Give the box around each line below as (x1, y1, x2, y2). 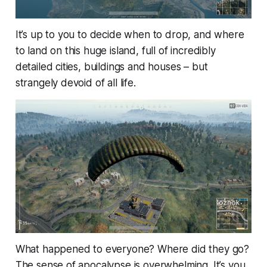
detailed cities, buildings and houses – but (15, 61, 208, 73)
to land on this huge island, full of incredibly (15, 45, 216, 57)
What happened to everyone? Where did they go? (15, 243, 250, 255)
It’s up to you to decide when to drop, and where (15, 29, 244, 41)
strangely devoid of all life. (15, 77, 136, 89)
